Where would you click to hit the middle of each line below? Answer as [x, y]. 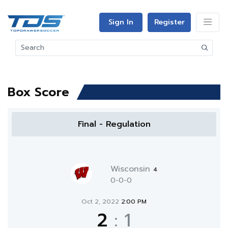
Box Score [38, 92]
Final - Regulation [114, 124]
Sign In [121, 22]
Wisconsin [132, 169]
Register [169, 22]
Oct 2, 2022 [101, 202]
